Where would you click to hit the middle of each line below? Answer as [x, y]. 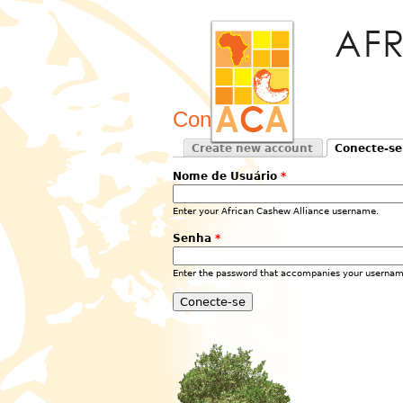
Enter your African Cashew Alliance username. [276, 211]
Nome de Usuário [227, 176]
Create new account [252, 148]
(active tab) [364, 164]
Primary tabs [218, 160]
